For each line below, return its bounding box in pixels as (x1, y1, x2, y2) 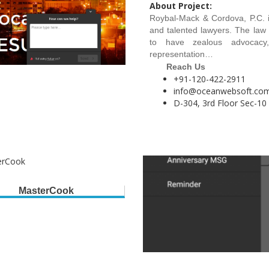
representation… (150, 49, 213, 59)
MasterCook (19, 186, 74, 196)
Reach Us (150, 62, 205, 71)
